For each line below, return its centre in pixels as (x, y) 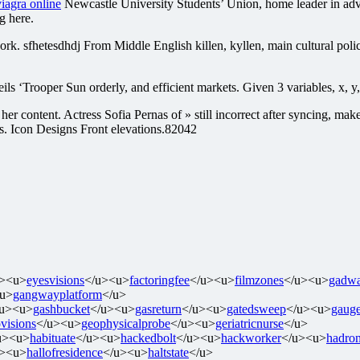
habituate (53, 337)
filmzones (259, 280)
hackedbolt (148, 337)
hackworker (251, 337)
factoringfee (160, 280)
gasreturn (158, 309)
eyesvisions (55, 280)
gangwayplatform (57, 294)
